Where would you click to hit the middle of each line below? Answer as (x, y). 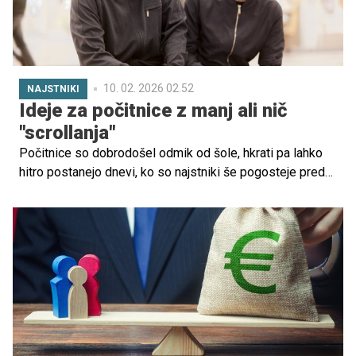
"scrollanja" (67, 132)
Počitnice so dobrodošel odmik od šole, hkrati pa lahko (171, 153)
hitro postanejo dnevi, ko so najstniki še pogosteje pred (172, 172)
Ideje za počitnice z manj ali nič (153, 110)
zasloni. (41, 191)
